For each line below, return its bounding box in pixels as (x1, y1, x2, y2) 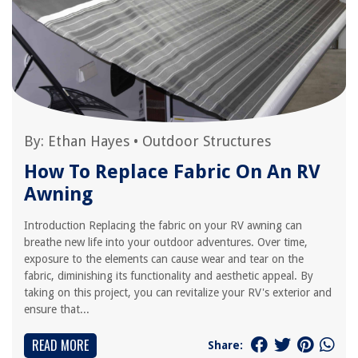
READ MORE (32, 336, 89, 355)
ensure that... (24, 303, 89, 316)
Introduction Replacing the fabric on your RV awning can (24, 219, 302, 232)
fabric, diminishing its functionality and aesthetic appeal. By (24, 269, 313, 282)
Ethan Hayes (48, 133, 129, 149)
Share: (208, 338, 243, 352)
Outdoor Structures (142, 133, 271, 149)
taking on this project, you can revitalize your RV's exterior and (24, 286, 332, 299)
